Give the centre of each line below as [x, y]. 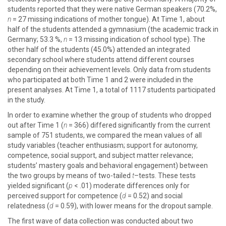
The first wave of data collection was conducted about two [100, 221]
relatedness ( [29, 206]
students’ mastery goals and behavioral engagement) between [108, 165]
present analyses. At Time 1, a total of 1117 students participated [111, 90]
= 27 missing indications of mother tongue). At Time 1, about [108, 19]
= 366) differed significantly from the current [139, 125]
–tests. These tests [165, 176]
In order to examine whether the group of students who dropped [109, 115]
